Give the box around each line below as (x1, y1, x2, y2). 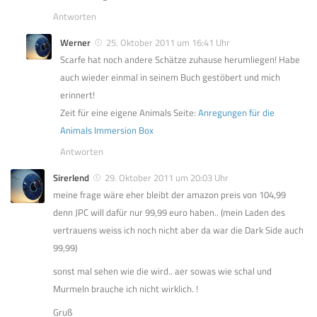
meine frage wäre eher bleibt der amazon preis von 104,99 (53, 187, 286, 202)
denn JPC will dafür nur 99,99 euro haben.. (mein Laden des (53, 204, 285, 219)
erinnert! (60, 87, 95, 102)
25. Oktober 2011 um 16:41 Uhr (106, 35, 230, 50)
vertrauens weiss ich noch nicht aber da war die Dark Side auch (53, 222, 304, 237)
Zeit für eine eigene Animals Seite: (60, 105, 198, 120)
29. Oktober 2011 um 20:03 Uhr (105, 170, 229, 185)
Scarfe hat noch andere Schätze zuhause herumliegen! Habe (60, 52, 300, 67)
